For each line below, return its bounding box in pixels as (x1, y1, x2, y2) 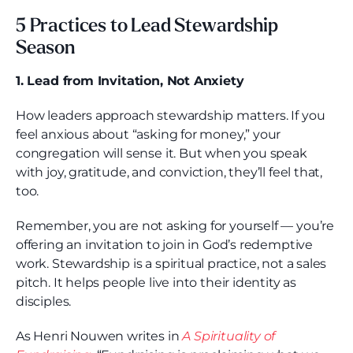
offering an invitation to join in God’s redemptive (16, 237, 314, 253)
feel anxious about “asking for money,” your (16, 127, 281, 143)
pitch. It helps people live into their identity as (16, 275, 297, 291)
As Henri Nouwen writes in (16, 329, 183, 344)
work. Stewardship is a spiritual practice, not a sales (16, 256, 327, 272)
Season (16, 39, 75, 59)
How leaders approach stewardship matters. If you (16, 108, 325, 124)
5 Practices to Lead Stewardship (16, 17, 278, 37)
